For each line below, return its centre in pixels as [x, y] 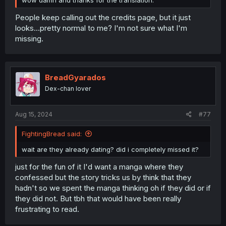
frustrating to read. [47, 209]
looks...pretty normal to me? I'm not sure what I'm [101, 28]
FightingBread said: [52, 134]
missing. [29, 38]
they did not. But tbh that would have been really [98, 198]
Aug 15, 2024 [34, 114]
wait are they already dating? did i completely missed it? [110, 149]
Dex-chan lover [68, 88]
